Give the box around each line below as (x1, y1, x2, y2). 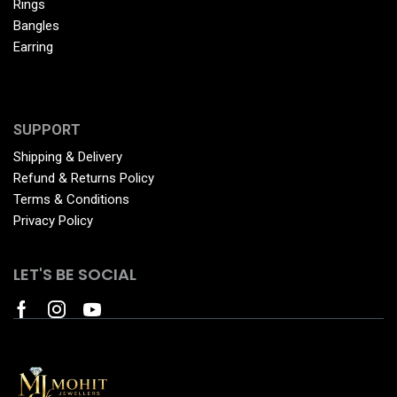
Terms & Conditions (13, 191, 129, 207)
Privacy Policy (13, 212, 93, 229)
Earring (13, 39, 53, 56)
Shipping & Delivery (13, 148, 122, 165)
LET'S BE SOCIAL (13, 263, 136, 286)
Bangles (13, 18, 59, 35)
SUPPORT (13, 121, 81, 138)
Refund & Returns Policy (13, 169, 154, 186)
